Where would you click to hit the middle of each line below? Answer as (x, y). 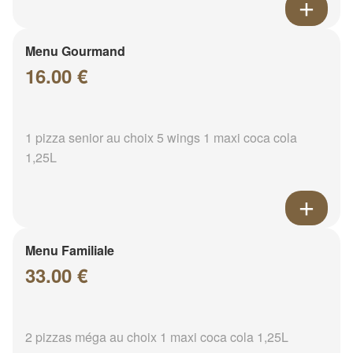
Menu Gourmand (75, 51)
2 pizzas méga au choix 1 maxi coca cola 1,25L (157, 337)
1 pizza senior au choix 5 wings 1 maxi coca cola (161, 138)
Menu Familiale (70, 251)
